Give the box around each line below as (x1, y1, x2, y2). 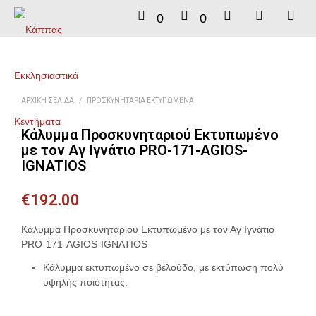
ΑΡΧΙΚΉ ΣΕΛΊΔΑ (21, 97, 74, 104)
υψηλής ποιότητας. (42, 276, 128, 288)
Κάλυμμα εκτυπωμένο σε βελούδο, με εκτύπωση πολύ (42, 262, 284, 274)
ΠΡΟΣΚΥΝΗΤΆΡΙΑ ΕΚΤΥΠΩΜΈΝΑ (87, 97, 194, 104)
